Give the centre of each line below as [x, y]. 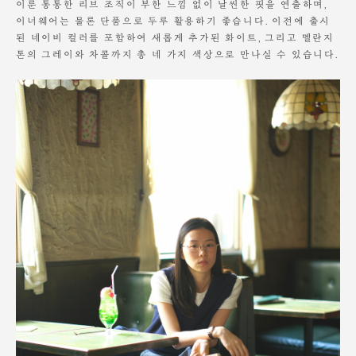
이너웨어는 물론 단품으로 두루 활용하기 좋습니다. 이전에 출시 [174, 22]
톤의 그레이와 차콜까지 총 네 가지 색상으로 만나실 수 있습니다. [177, 55]
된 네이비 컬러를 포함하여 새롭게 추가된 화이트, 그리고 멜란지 [175, 39]
